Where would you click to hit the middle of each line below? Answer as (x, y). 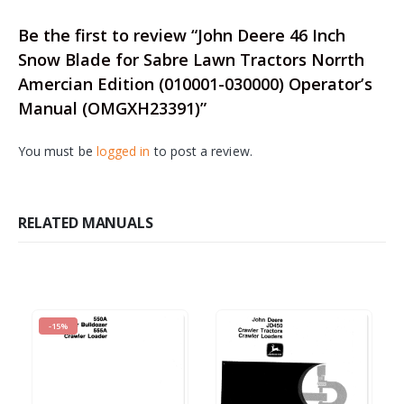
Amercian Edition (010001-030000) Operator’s (195, 84)
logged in (123, 151)
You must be (57, 151)
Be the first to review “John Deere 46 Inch (182, 36)
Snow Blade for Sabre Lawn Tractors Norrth (191, 60)
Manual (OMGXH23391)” (112, 109)
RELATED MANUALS (86, 223)
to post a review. (201, 151)
